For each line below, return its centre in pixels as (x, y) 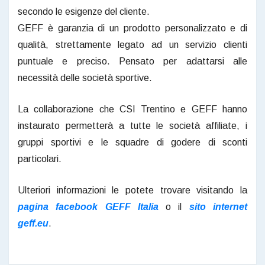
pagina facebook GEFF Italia (88, 206)
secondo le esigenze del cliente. (84, 11)
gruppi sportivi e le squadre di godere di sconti (132, 142)
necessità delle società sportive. (85, 77)
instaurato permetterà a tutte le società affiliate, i (132, 125)
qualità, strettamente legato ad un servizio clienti (132, 44)
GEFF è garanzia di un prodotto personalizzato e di (132, 28)
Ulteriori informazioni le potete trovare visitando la (132, 190)
